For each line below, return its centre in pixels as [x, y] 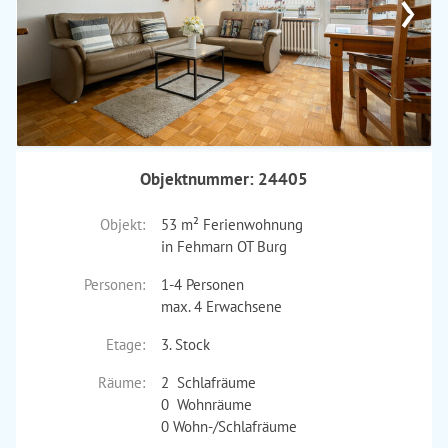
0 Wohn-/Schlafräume [228, 426]
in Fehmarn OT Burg [223, 246]
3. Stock [185, 344]
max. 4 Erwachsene [221, 306]
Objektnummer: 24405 [224, 179]
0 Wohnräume [206, 404]
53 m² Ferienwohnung [231, 224]
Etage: [125, 344]
